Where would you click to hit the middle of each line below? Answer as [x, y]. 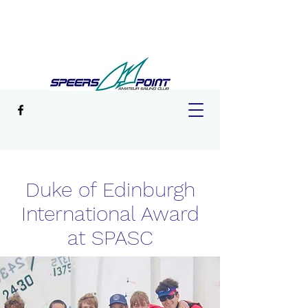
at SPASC [110, 238]
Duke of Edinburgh [110, 189]
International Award [110, 213]
